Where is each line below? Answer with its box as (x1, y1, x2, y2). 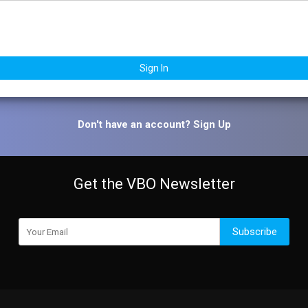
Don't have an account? (77, 118, 193, 131)
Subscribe (232, 225, 277, 238)
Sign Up (192, 118, 231, 131)
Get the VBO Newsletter (73, 175, 235, 192)
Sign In (140, 63, 168, 74)
